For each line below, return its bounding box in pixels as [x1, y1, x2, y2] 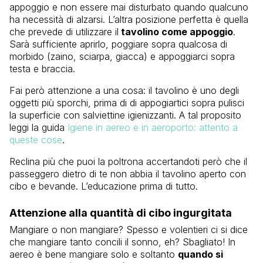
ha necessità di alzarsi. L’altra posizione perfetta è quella [9, 13, 248, 25]
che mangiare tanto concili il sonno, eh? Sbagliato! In [9, 235, 235, 248]
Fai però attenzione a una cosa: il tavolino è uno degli [9, 84, 239, 96]
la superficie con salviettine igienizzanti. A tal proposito [9, 109, 241, 121]
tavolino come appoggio [119, 25, 233, 38]
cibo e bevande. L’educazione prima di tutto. [9, 180, 198, 192]
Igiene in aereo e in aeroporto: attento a [68, 121, 238, 133]
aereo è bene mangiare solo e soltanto [9, 248, 178, 260]
